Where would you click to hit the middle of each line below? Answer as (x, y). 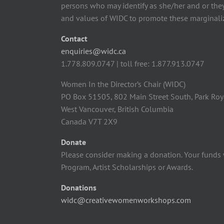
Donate (73, 142)
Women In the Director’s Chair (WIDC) (123, 84)
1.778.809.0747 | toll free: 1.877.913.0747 (133, 63)
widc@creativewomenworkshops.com (126, 200)
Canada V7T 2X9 (89, 121)
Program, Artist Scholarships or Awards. (127, 167)
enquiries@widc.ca (93, 51)
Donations (79, 187)
